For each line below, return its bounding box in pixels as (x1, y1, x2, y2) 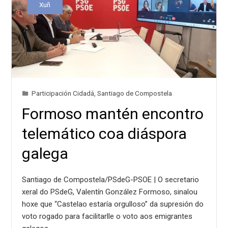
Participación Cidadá (32, 89, 95, 97)
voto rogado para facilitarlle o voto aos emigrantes (22, 211, 193, 221)
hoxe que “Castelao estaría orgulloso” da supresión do (22, 199, 204, 209)
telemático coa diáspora (22, 124, 187, 142)
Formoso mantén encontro (22, 104, 204, 123)
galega (22, 144, 69, 162)
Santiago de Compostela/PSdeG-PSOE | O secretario (22, 175, 199, 184)
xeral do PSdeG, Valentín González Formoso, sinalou (22, 187, 198, 196)
